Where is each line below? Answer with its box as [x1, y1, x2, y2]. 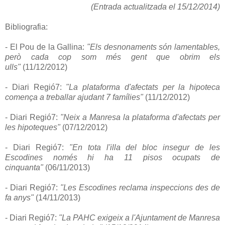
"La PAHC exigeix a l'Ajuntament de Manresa [59, 213, 220, 222]
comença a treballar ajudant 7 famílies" [5, 92, 145, 101]
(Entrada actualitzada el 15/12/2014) [91, 2, 220, 11]
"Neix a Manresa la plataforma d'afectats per [60, 113, 220, 122]
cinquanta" [5, 163, 45, 172]
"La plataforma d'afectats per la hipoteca [66, 82, 220, 91]
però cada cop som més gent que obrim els [5, 52, 220, 61]
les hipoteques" [5, 123, 62, 132]
